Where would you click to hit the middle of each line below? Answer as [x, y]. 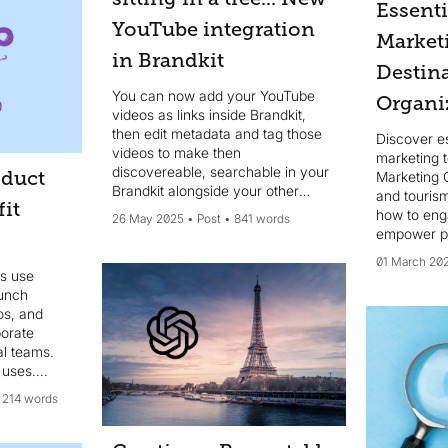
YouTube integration [213, 30]
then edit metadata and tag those [216, 134]
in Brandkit [167, 61]
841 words [261, 219]
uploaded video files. [177, 229]
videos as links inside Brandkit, [208, 115]
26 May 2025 [147, 219]
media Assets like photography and [223, 210]
